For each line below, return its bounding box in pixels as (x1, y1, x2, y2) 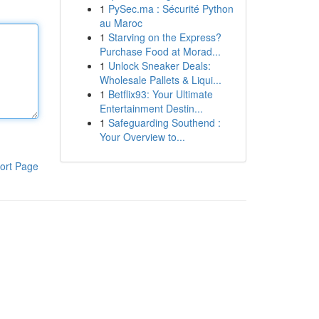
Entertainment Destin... (99, 101, 203, 115)
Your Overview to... (99, 130, 185, 144)
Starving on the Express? (108, 30, 221, 44)
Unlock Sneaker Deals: (108, 58, 211, 73)
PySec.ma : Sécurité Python (108, 1, 234, 16)
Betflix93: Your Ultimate (108, 87, 213, 101)
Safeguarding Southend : (108, 115, 221, 130)
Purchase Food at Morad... (99, 44, 221, 58)
